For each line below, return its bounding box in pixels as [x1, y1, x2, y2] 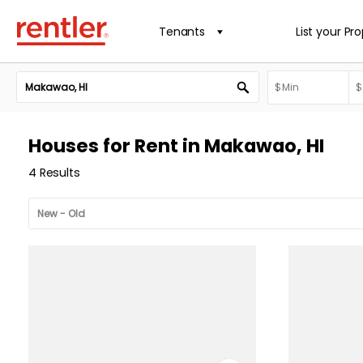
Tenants [159, 23, 206, 40]
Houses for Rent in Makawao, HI [28, 133, 324, 159]
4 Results [28, 164, 80, 181]
